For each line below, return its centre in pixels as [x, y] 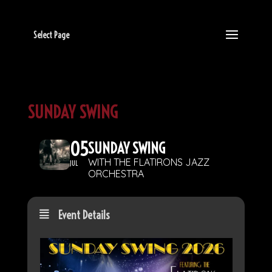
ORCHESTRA [116, 174]
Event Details [84, 215]
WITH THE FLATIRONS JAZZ [148, 162]
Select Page [51, 35]
